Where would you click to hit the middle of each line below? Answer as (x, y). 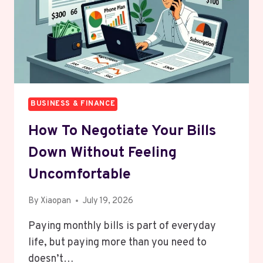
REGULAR (102, 28)
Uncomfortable (80, 175)
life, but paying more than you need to (117, 242)
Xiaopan (56, 201)
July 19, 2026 (108, 201)
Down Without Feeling (102, 153)
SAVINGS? (103, 41)
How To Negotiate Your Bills (122, 131)
